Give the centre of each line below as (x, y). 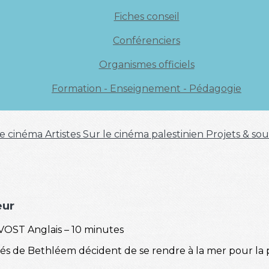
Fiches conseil (147, 17)
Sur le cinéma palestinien (144, 134)
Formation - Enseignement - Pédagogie (147, 89)
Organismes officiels (147, 65)
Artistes (64, 134)
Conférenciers (147, 41)
